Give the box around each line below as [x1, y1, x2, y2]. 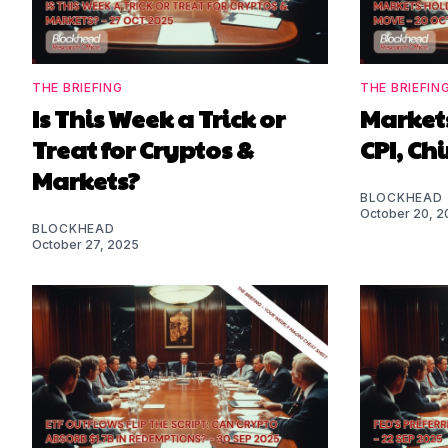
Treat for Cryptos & [32, 132, 254, 167]
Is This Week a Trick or [32, 101, 285, 136]
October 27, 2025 [32, 237, 139, 253]
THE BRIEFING [32, 80, 123, 96]
